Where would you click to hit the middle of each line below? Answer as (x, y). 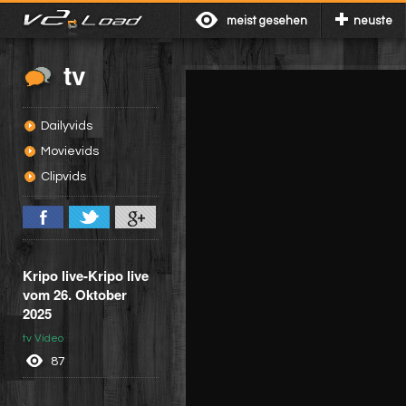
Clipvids (63, 177)
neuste (373, 21)
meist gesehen (267, 21)
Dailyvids (67, 126)
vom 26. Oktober (75, 294)
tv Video (43, 339)
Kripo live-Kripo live (86, 275)
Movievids (70, 152)
